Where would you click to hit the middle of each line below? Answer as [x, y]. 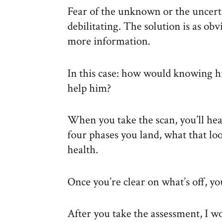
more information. [109, 41]
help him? [89, 88]
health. [83, 150]
